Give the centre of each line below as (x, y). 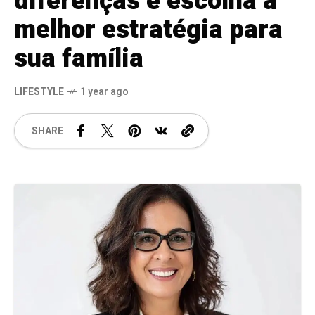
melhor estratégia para (148, 30)
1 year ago (104, 92)
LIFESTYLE (39, 92)
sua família (79, 59)
